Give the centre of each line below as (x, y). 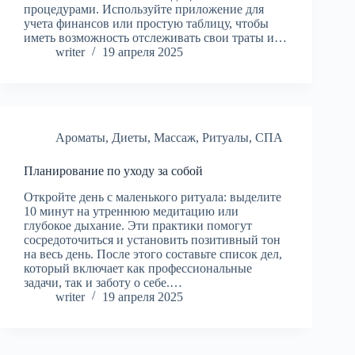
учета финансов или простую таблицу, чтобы (146, 24)
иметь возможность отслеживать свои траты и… (155, 38)
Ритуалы (225, 138)
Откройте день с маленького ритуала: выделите (153, 197)
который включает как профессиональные (138, 268)
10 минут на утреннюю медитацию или (131, 211)
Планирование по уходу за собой (113, 171)
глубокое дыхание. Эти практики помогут (138, 225)
